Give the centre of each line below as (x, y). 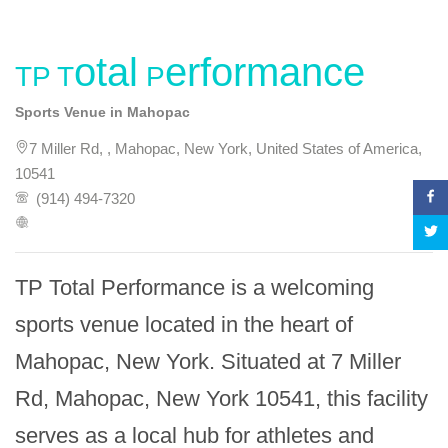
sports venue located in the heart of (184, 324)
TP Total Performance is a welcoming (194, 287)
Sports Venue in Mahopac (102, 112)
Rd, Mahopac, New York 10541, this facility (221, 398)
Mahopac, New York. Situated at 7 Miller (208, 361)
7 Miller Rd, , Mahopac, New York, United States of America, (225, 148)
